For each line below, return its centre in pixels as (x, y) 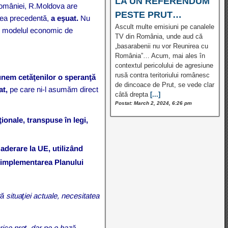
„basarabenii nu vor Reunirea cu (161, 46)
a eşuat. (66, 18)
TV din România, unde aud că (159, 36)
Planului (69, 162)
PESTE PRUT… (148, 15)
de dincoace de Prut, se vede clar (164, 84)
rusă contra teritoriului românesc (162, 75)
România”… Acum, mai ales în (160, 55)
